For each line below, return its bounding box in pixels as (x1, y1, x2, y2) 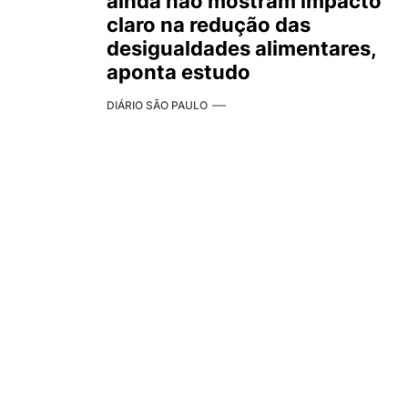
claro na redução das (107, 13, 311, 36)
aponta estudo (107, 60, 250, 84)
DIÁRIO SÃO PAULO (107, 98, 208, 112)
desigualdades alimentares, (107, 36, 376, 60)
